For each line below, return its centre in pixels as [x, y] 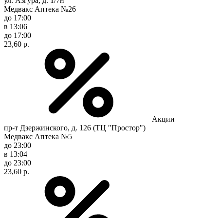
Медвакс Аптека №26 [40, 9]
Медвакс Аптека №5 [38, 136]
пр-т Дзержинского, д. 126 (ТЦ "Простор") [75, 127]
